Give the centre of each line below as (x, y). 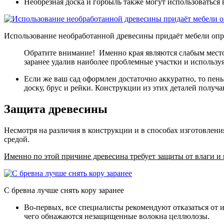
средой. (17, 139)
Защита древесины (56, 109)
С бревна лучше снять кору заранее (64, 190)
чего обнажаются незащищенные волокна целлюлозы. (117, 216)
